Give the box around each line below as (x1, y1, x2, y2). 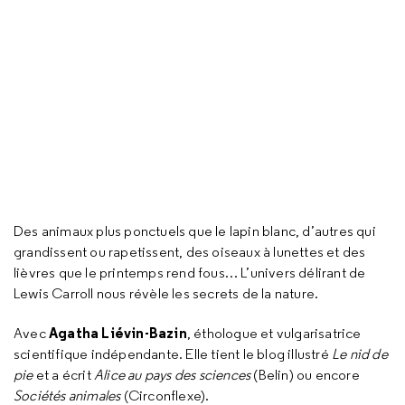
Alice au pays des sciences (94, 366, 251, 383)
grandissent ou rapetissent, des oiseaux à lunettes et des (14, 243, 366, 260)
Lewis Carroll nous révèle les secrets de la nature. (14, 285, 319, 302)
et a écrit (33, 366, 95, 383)
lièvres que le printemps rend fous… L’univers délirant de (14, 264, 366, 281)
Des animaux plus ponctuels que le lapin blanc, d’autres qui (14, 222, 376, 240)
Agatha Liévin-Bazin (49, 324, 187, 342)
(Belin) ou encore (250, 366, 360, 383)
